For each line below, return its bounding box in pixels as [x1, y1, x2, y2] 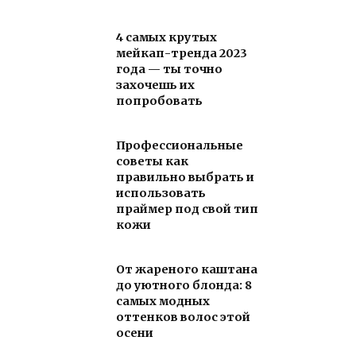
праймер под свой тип [116, 202, 258, 217]
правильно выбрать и [116, 170, 254, 185]
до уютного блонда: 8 [116, 278, 252, 293]
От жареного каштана [116, 262, 257, 277]
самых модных [116, 294, 210, 309]
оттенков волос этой [116, 310, 250, 325]
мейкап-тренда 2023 [116, 46, 247, 61]
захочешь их [116, 78, 195, 93]
